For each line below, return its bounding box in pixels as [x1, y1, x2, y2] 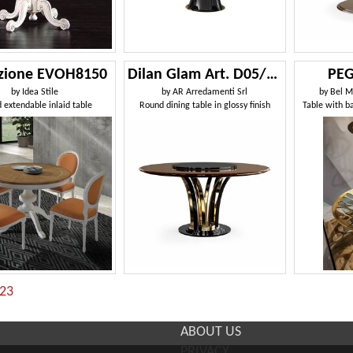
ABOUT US [180, 325, 241, 340]
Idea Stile [22, 87, 59, 97]
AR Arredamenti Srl [173, 87, 248, 97]
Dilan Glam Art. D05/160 [266, 66, 278, 83]
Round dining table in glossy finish [139, 100, 270, 110]
